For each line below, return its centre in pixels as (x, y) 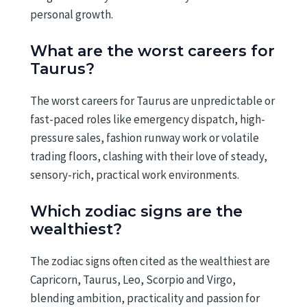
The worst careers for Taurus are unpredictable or (152, 100)
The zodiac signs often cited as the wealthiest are (150, 261)
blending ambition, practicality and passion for (145, 298)
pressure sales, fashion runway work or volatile (145, 137)
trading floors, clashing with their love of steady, (149, 156)
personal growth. (72, 14)
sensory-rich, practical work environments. (135, 174)
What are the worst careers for (152, 51)
